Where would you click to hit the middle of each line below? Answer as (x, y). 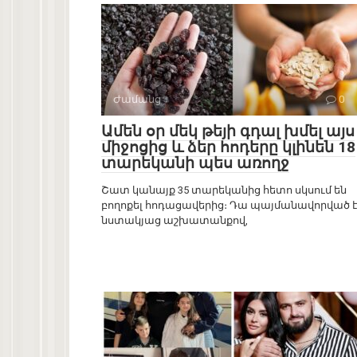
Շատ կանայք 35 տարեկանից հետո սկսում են (224, 190)
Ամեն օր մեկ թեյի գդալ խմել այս (228, 131)
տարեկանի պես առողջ (195, 163)
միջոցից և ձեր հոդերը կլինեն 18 (228, 147)
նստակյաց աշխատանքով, (175, 221)
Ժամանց (137, 100)
